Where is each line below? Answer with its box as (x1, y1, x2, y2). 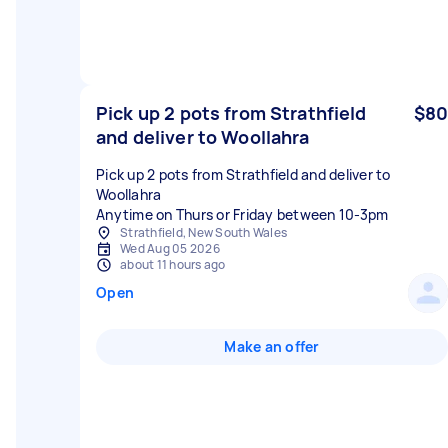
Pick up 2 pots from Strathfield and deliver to (96, 165, 391, 184)
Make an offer (224, 337, 320, 356)
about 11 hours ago (120, 256, 226, 273)
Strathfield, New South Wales (120, 224, 287, 241)
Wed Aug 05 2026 (120, 240, 220, 257)
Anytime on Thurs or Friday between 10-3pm (96, 205, 389, 224)
